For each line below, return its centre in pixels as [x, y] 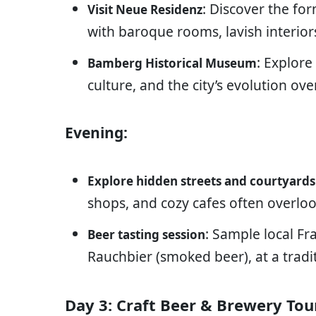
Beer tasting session [146, 235]
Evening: [96, 133]
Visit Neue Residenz [145, 10]
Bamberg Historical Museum [172, 63]
